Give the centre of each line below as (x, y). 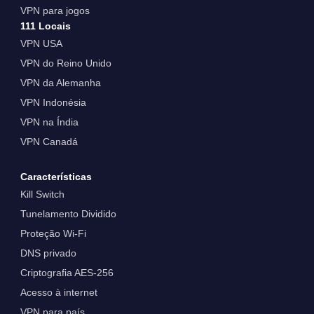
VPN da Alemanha (60, 82)
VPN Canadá (49, 141)
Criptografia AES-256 (67, 273)
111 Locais (45, 26)
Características (56, 177)
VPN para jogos (55, 10)
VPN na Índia (49, 122)
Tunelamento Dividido (68, 214)
